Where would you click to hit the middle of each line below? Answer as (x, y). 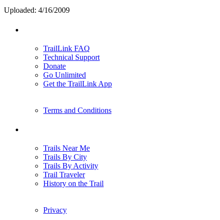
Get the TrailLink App (78, 83)
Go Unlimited (65, 75)
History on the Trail (73, 183)
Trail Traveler (64, 174)
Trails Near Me (67, 148)
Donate (55, 66)
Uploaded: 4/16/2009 (37, 10)
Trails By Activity (71, 165)
